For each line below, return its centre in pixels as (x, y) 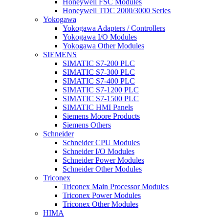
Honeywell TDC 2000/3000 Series (117, 10)
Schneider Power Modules (103, 160)
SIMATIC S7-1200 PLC (101, 89)
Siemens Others (87, 125)
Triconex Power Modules (102, 195)
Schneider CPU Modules (101, 142)
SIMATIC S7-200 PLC (99, 63)
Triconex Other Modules (100, 204)
